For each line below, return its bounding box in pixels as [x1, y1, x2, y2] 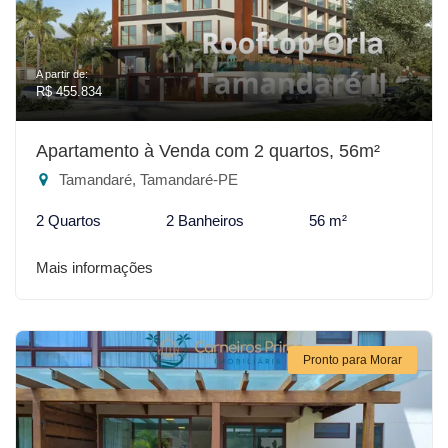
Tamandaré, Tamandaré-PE [55, 170, 238, 188]
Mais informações [36, 258, 153, 276]
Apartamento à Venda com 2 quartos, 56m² [36, 140, 380, 161]
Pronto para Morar [303, 352, 402, 367]
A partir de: [36, 67, 88, 80]
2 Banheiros [166, 211, 244, 229]
